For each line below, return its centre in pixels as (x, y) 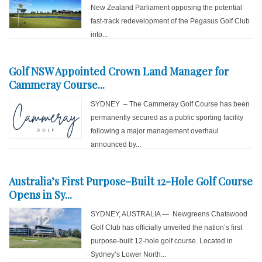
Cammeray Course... (57, 85)
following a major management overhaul (155, 131)
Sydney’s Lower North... (129, 254)
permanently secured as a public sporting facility (167, 118)
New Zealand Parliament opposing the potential (167, 8)
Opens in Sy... (40, 195)
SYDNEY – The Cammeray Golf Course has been (170, 104)
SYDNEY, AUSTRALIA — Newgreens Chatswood (169, 214)
